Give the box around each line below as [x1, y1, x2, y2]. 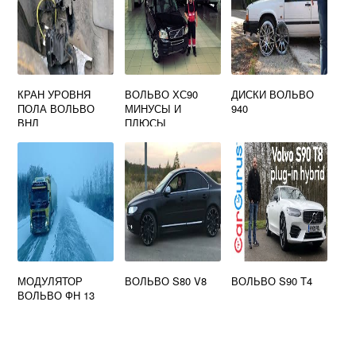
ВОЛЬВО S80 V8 [124, 273, 207, 288]
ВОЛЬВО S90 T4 [231, 273, 313, 288]
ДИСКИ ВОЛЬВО [231, 87, 315, 102]
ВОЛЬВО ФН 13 [17, 288, 95, 303]
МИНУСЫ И [124, 101, 181, 116]
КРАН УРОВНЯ [17, 87, 91, 102]
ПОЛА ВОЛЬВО [17, 101, 95, 116]
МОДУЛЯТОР [17, 273, 83, 288]
